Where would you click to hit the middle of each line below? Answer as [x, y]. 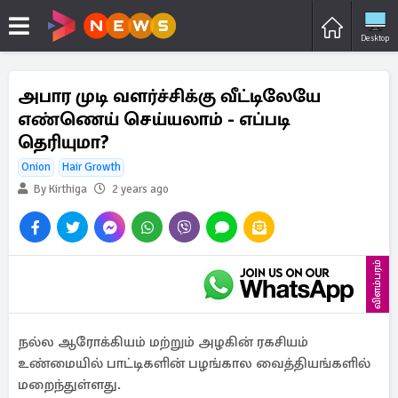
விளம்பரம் [377, 284]
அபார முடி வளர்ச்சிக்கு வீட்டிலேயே [169, 96]
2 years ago [140, 189]
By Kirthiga [59, 189]
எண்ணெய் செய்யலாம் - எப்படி [154, 119]
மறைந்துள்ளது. [69, 385]
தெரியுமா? [64, 142]
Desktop [375, 38]
